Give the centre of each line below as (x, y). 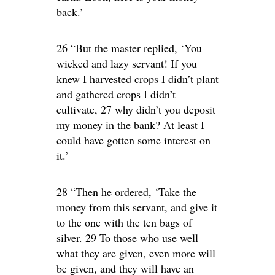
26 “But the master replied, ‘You (129, 48)
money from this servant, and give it (137, 207)
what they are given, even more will (136, 253)
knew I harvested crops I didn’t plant (137, 79)
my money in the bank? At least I (130, 125)
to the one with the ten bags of (124, 222)
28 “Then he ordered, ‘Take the (126, 192)
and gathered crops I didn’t (116, 94)
